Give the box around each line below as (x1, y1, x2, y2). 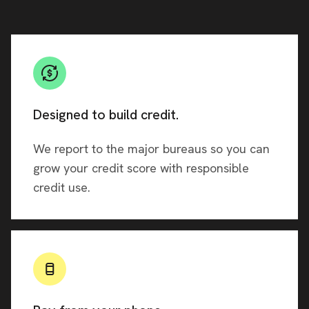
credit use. (33, 179, 90, 196)
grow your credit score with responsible (33, 160, 249, 177)
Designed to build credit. (33, 106, 179, 124)
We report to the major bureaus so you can (33, 141, 270, 157)
